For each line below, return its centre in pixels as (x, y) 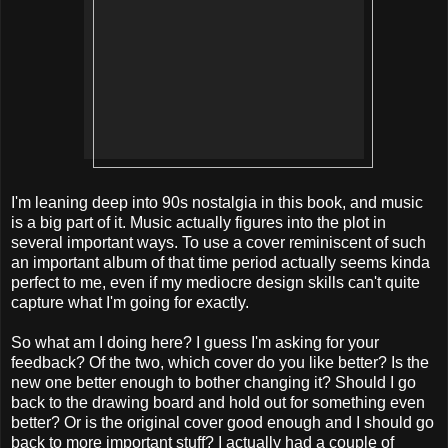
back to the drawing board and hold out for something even (218, 403)
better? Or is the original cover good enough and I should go (222, 423)
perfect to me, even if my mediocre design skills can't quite (215, 283)
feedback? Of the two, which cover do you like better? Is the (220, 363)
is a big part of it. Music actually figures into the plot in (198, 223)
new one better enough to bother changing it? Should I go (213, 383)
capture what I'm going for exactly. (130, 303)
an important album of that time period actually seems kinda (220, 263)
